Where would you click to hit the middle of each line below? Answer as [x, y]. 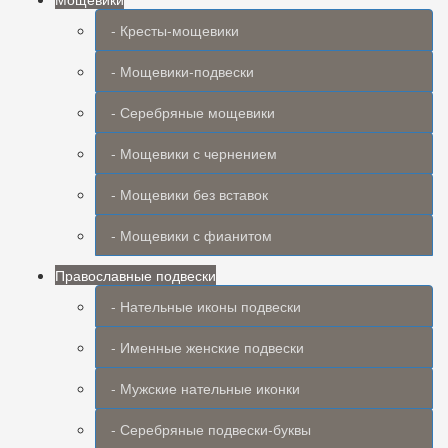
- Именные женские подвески [207, 347]
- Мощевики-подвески [182, 71]
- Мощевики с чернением [194, 153]
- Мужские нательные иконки [205, 388]
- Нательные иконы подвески [206, 306]
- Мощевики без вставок [189, 194]
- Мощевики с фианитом [191, 235]
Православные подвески [135, 275]
